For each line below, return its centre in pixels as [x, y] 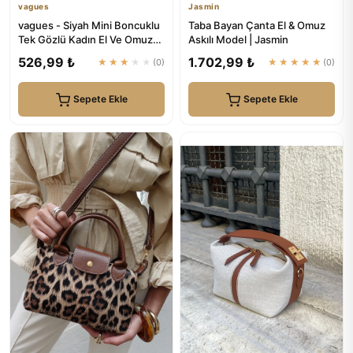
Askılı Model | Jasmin [238, 39]
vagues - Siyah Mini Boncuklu [89, 25]
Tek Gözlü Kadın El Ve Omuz [85, 39]
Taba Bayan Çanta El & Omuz [257, 25]
